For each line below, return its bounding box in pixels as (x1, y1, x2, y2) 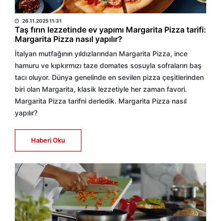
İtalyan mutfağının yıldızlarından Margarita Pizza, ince (15, 49, 187, 58)
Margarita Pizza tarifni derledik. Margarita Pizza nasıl (15, 97, 186, 105)
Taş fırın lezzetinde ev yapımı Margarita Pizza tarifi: (15, 25, 206, 35)
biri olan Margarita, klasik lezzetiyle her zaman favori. (15, 85, 187, 93)
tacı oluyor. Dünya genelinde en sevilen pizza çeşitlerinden (15, 73, 204, 81)
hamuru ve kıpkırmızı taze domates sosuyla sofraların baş (15, 61, 202, 70)
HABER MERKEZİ (15, 4, 77, 14)
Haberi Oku (31, 136, 65, 144)
